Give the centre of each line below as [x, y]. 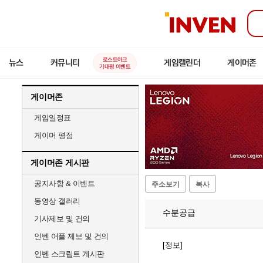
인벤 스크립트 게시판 [69, 254]
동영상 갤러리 [57, 201]
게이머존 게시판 [60, 163]
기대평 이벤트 [115, 66]
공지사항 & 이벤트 [64, 183]
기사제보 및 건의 [62, 219]
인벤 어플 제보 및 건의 [71, 236]
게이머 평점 [53, 135]
